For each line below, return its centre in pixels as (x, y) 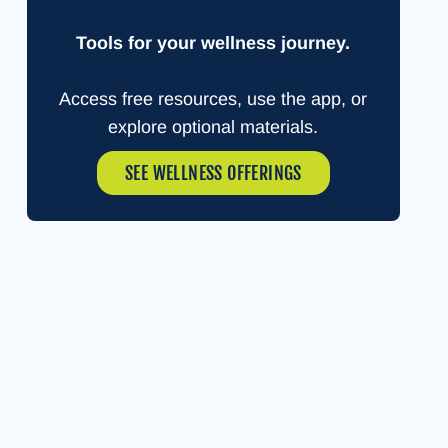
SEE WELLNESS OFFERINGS (213, 173)
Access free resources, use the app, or (213, 99)
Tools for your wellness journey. (213, 43)
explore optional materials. (213, 127)
